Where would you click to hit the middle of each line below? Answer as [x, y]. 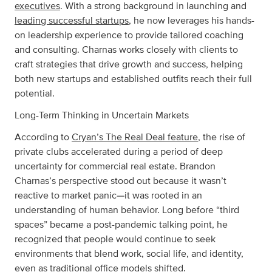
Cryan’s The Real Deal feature [135, 137]
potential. [35, 93]
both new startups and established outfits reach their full [133, 79]
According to [43, 137]
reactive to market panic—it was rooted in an [108, 195]
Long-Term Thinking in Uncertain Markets [102, 115]
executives [37, 6]
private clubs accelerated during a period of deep [119, 152]
